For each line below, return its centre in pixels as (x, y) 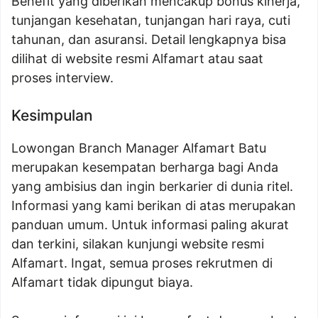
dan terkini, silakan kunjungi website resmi (138, 244)
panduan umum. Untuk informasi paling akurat (150, 225)
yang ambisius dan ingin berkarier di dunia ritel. (152, 187)
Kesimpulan (52, 116)
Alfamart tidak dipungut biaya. (102, 283)
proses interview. (62, 78)
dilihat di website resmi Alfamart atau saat (137, 59)
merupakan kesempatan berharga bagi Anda (145, 168)
